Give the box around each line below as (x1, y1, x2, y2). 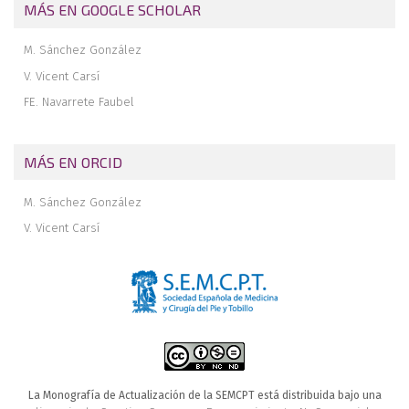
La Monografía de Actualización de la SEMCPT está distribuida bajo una (27, 388, 382, 402)
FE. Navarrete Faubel (24, 94, 135, 110)
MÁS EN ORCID (24, 153, 123, 172)
